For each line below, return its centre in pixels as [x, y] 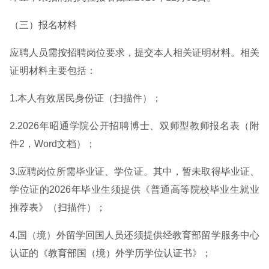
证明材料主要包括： [53, 71]
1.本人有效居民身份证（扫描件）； [86, 98]
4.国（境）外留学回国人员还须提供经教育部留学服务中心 [134, 235]
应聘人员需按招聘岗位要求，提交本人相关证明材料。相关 [134, 53]
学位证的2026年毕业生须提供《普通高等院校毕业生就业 [134, 189]
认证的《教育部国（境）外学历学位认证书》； [110, 253]
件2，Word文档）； [53, 144]
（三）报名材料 [43, 25]
